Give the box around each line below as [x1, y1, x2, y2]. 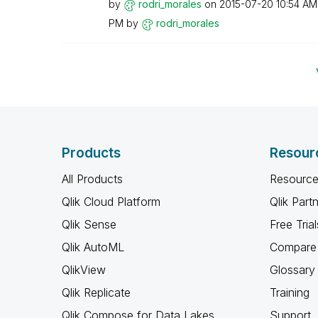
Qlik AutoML [62, 240, 124, 254]
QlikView [62, 263, 106, 277]
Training [269, 285, 309, 300]
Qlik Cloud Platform [62, 194, 160, 209]
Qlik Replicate [62, 285, 131, 300]
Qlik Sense [62, 217, 116, 231]
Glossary [269, 263, 315, 277]
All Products [62, 172, 123, 186]
